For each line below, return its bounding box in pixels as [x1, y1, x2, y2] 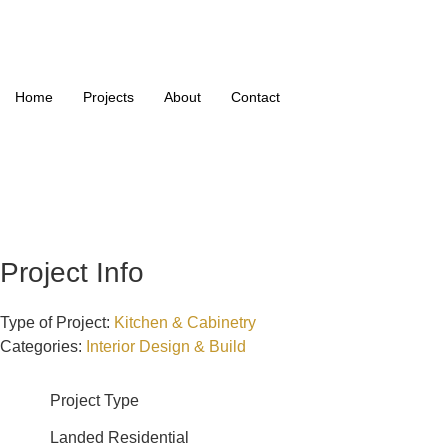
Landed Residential [50, 429, 189, 446]
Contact [231, 89, 280, 105]
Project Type [50, 392, 139, 409]
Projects [83, 89, 134, 105]
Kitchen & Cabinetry [114, 314, 256, 331]
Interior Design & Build [86, 338, 246, 355]
